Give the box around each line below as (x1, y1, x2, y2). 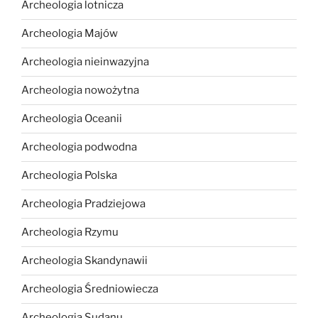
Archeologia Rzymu (21, 226, 119, 238)
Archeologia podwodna (21, 141, 137, 153)
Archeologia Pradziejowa (21, 197, 146, 210)
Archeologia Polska (21, 169, 117, 182)
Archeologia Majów (21, 27, 118, 40)
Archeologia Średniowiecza (21, 283, 158, 295)
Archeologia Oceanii (21, 112, 122, 125)
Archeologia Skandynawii (21, 254, 148, 267)
